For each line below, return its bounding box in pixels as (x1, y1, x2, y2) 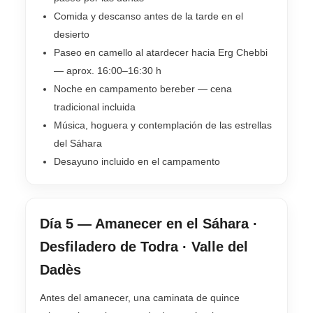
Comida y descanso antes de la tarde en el (54, 10, 243, 22)
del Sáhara (54, 138, 102, 150)
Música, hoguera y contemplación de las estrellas (54, 119, 272, 131)
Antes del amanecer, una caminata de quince (40, 292, 240, 304)
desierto (54, 29, 89, 41)
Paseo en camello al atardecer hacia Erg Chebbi (54, 47, 268, 59)
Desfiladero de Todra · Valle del (40, 239, 248, 255)
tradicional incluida (54, 101, 136, 113)
